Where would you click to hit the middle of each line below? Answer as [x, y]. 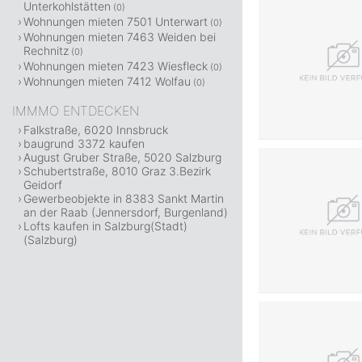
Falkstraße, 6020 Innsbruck [96, 130]
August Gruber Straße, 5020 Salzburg [122, 157]
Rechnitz [46, 51]
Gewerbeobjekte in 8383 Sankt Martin [124, 198]
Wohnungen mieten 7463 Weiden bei [120, 37]
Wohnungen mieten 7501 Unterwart [116, 21]
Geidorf [43, 185]
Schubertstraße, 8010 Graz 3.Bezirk [117, 171]
